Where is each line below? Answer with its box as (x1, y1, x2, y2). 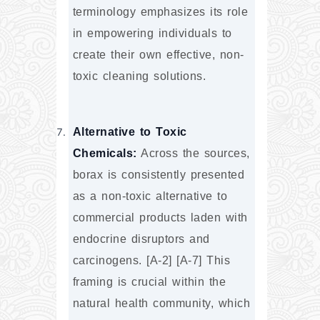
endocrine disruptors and (72, 232, 210, 245)
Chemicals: (72, 146, 137, 159)
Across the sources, (136, 146, 250, 159)
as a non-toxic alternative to (72, 189, 228, 202)
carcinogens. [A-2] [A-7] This (72, 254, 231, 266)
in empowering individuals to (72, 27, 232, 40)
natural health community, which (72, 296, 251, 309)
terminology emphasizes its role (72, 6, 249, 19)
